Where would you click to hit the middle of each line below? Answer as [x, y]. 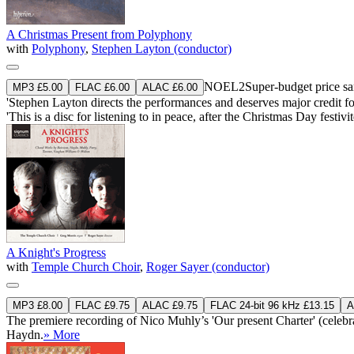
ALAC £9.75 [170, 305]
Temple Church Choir [86, 266]
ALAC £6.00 [170, 87]
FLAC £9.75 [102, 305]
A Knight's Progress [56, 252]
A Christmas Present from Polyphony [99, 34]
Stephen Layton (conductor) [162, 48]
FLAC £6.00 [102, 87]
